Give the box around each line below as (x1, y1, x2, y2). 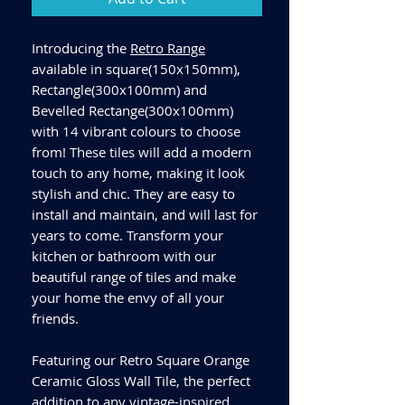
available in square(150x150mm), (32, 59, 240, 78)
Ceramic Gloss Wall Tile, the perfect (32, 371, 250, 390)
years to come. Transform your (32, 225, 223, 244)
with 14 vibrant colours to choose (32, 121, 240, 140)
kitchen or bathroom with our (32, 246, 216, 265)
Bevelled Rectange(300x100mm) (32, 100, 233, 119)
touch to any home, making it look (32, 163, 245, 182)
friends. (32, 308, 79, 327)
